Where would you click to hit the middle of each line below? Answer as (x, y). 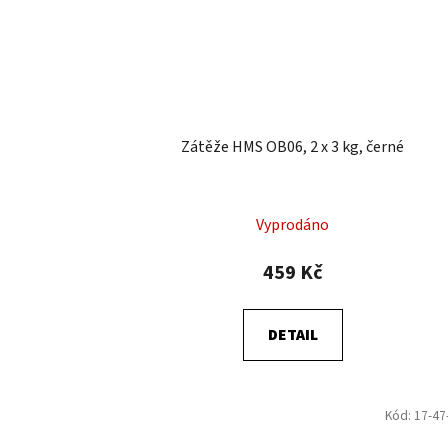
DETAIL (292, 335)
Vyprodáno (293, 225)
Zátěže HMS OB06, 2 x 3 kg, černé (293, 147)
